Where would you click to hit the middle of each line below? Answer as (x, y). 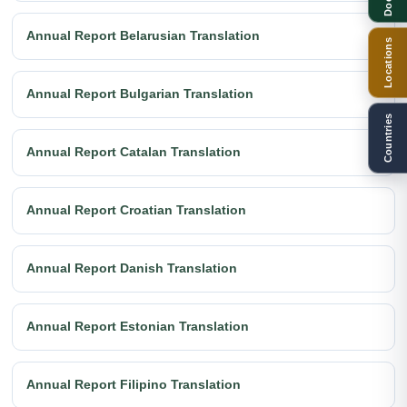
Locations (388, 62)
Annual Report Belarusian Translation (143, 36)
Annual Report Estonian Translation (138, 327)
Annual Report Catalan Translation (134, 152)
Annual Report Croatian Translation (136, 210)
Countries (388, 138)
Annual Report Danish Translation (132, 268)
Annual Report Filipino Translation (134, 385)
